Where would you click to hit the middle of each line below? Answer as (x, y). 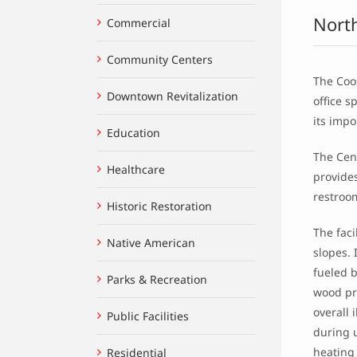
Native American (151, 242)
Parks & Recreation (157, 279)
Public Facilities (148, 316)
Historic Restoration (159, 206)
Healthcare (136, 169)
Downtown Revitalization (173, 96)
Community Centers (160, 59)
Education (133, 132)
